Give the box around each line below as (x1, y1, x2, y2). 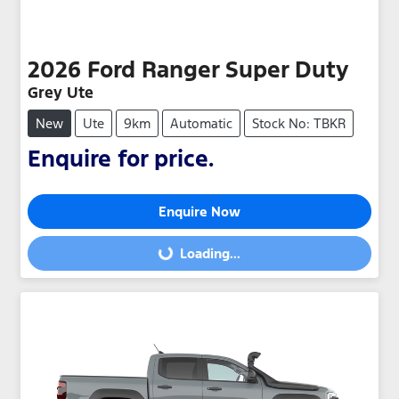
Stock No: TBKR (252, 114, 346, 132)
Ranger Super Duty (142, 54, 348, 84)
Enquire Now (159, 202, 240, 220)
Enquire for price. (28, 143, 214, 173)
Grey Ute (28, 82, 94, 102)
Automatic (170, 114, 232, 132)
